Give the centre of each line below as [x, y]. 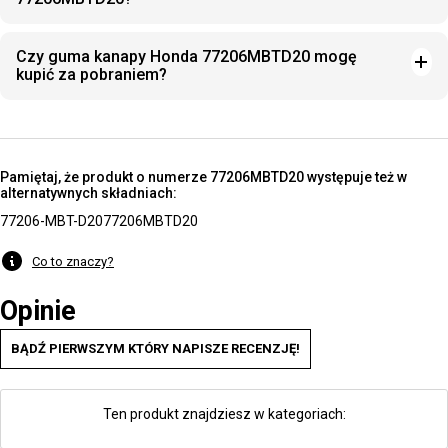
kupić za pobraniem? [91, 74]
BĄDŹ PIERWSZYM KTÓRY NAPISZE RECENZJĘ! [155, 348]
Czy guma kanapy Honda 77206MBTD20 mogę [186, 56]
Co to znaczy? [73, 261]
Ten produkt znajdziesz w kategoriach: [224, 414]
